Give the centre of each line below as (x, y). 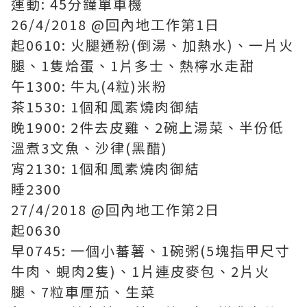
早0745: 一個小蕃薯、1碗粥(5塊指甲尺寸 (151, 250)
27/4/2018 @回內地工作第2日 (115, 209)
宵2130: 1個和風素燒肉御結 (106, 168)
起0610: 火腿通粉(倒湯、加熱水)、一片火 (152, 45)
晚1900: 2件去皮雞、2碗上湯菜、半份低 (148, 127)
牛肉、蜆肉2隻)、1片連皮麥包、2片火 (140, 271)
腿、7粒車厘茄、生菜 (83, 292)
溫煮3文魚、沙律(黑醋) (89, 148)
